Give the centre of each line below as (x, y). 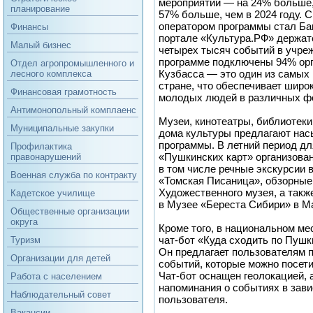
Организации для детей (60, 258)
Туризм (26, 240)
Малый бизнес (41, 45)
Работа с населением (56, 276)
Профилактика (41, 146)
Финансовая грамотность (64, 92)
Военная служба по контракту (74, 175)
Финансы (29, 27)
